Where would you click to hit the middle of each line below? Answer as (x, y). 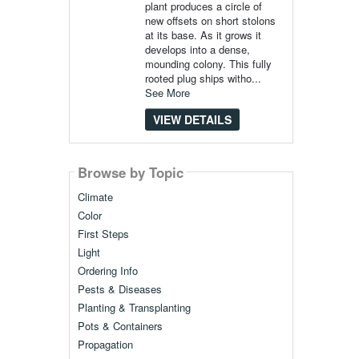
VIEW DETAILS (192, 119)
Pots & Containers (120, 326)
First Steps (103, 234)
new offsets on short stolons (210, 20)
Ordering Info (107, 271)
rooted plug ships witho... (203, 78)
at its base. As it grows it (203, 35)
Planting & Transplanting (134, 308)
